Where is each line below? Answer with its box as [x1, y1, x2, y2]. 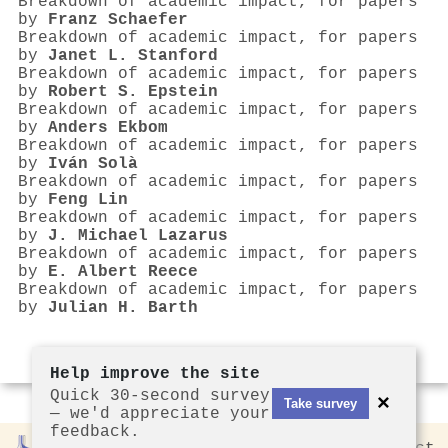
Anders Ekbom [48, 119, 168, 138]
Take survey [284, 395, 357, 411]
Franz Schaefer [48, 11, 188, 30]
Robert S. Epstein [48, 83, 218, 102]
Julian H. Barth [48, 299, 198, 318]
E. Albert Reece [48, 263, 198, 282]
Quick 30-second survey [50, 387, 270, 405]
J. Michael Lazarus [48, 227, 228, 246]
